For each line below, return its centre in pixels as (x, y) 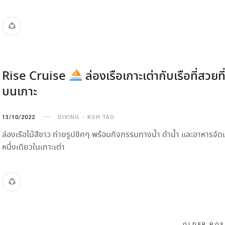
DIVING (69, 117)
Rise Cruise (35, 76)
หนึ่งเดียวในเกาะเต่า (33, 147)
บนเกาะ (20, 92)
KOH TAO (101, 117)
